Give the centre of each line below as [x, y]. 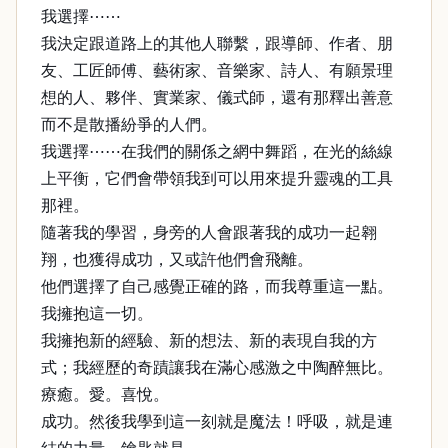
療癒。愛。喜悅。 [105, 394]
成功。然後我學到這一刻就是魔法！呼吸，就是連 [217, 421]
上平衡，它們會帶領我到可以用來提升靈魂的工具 [217, 178]
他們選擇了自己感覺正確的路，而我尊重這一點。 [217, 286]
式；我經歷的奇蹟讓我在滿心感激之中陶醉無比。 [217, 367]
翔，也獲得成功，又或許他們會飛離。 [177, 259]
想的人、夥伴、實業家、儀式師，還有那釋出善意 [217, 97]
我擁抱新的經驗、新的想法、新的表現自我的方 [209, 340]
